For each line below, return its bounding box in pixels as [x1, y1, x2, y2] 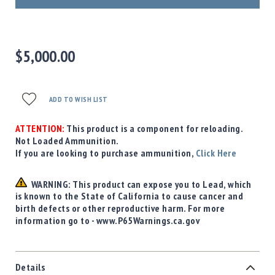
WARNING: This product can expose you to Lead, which [27, 177, 252, 190]
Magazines [64, 221, 109, 234]
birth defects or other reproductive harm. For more [15, 202, 225, 215]
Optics [64, 135, 90, 148]
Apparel [64, 166, 96, 179]
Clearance [39, 239, 81, 252]
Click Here [195, 146, 237, 159]
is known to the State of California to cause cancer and [15, 190, 244, 203]
